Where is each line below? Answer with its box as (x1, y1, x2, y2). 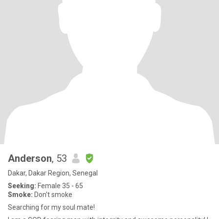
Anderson (8, 153, 52, 164)
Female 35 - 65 (36, 182, 83, 190)
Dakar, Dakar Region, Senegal (8, 169, 98, 177)
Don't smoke (33, 191, 72, 198)
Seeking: (8, 182, 36, 190)
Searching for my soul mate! (8, 203, 95, 211)
